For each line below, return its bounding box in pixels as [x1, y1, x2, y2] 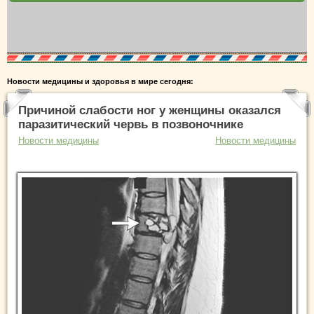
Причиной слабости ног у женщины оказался [18, 104, 281, 117]
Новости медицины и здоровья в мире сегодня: [7, 77, 193, 86]
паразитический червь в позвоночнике [18, 118, 243, 131]
